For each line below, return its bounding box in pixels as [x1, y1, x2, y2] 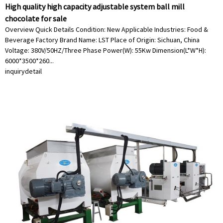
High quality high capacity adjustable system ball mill [5, 1, 185, 11]
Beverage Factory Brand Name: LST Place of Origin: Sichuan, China [5, 35, 200, 44]
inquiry [5, 67, 25, 76]
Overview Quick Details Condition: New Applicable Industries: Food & [5, 25, 208, 34]
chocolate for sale [5, 13, 67, 23]
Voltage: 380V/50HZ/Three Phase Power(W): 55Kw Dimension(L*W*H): [5, 46, 206, 55]
